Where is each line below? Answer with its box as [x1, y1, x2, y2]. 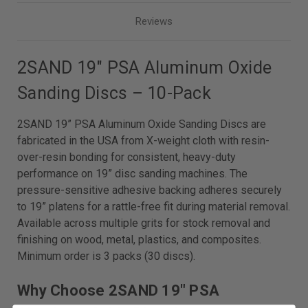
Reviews [135, 15, 173, 28]
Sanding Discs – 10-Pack [17, 83, 211, 104]
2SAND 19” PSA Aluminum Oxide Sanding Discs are [17, 118, 267, 131]
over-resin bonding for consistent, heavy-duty [17, 151, 236, 164]
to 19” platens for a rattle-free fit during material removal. [17, 200, 291, 214]
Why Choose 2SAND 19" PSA [17, 282, 220, 300]
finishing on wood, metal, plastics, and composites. [17, 233, 262, 247]
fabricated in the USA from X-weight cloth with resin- [17, 134, 270, 148]
